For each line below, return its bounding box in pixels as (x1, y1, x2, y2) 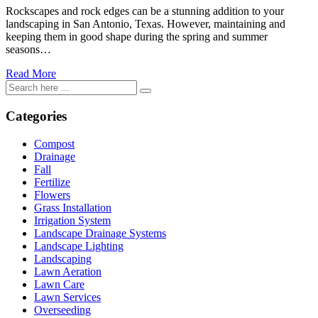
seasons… (6, 43, 51, 56)
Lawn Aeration (34, 265, 102, 278)
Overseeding (34, 303, 91, 316)
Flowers (34, 188, 70, 201)
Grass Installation (34, 201, 111, 214)
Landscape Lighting (34, 239, 124, 252)
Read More (6, 67, 56, 80)
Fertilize (34, 175, 70, 188)
